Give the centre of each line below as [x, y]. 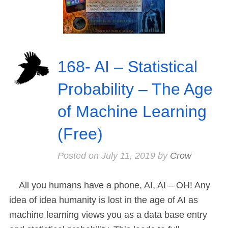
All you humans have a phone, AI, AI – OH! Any [110, 186]
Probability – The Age [135, 89]
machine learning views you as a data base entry [108, 215]
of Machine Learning [132, 112]
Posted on [79, 156]
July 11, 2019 [128, 156]
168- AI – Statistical [127, 67]
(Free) [80, 134]
